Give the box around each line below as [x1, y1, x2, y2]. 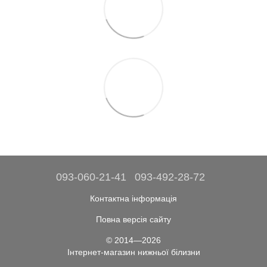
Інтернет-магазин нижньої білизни [67, 247, 200, 257]
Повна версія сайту [96, 214, 171, 224]
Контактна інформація [90, 193, 177, 203]
